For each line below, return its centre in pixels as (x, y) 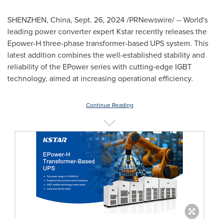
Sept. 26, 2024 (99, 20)
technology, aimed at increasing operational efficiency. (100, 78)
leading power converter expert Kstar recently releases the (107, 32)
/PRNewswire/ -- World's (166, 20)
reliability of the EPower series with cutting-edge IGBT (99, 67)
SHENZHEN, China (39, 20)
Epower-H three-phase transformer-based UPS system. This (108, 43)
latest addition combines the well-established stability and (106, 55)
